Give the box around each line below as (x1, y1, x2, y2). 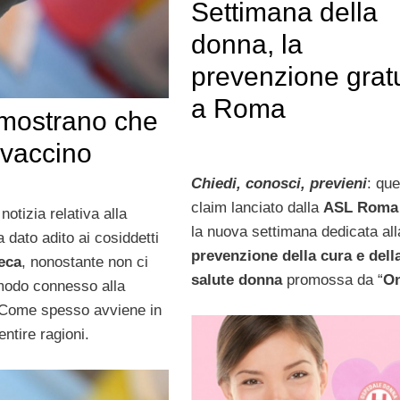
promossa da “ (281, 271, 383, 289)
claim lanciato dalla (190, 199, 323, 217)
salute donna (190, 271, 282, 289)
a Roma (190, 93, 286, 123)
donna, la (190, 29, 303, 59)
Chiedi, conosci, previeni (190, 175, 367, 193)
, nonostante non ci (21, 254, 148, 271)
